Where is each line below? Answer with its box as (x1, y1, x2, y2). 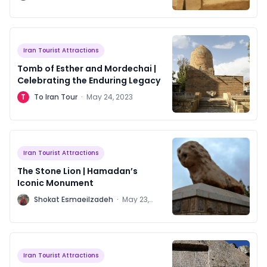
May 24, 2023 (86, 92, 133, 103)
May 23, (122, 194, 149, 205)
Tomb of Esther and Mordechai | (17, 63, 156, 75)
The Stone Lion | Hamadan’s (17, 165, 138, 178)
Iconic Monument (17, 177, 94, 190)
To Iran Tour (34, 92, 77, 103)
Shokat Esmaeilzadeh (34, 194, 113, 205)
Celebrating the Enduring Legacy (17, 74, 160, 87)
